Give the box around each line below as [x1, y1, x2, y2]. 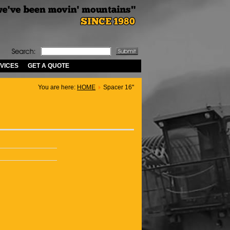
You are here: [38, 84, 77, 91]
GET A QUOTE [28, 62, 69, 69]
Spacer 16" [103, 84, 134, 91]
